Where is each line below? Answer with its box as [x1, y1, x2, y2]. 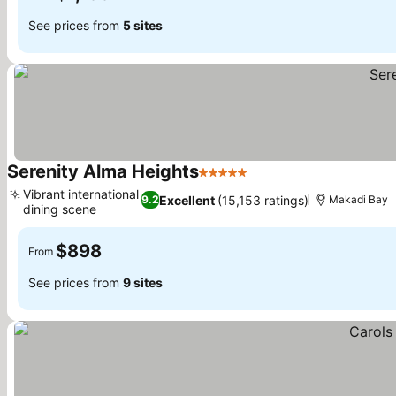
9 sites [123, 274, 163, 290]
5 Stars [198, 172, 246, 190]
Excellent [159, 192, 216, 208]
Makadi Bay [329, 193, 389, 206]
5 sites [123, 17, 163, 33]
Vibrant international [23, 187, 139, 202]
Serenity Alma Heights [7, 161, 199, 182]
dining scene [23, 202, 96, 217]
